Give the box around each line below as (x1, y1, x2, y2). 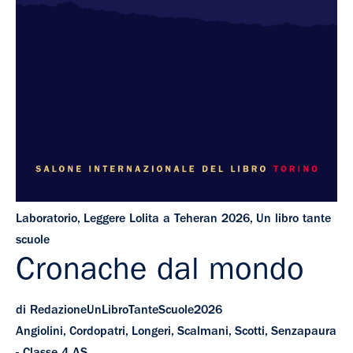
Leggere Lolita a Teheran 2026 (84, 213, 250, 226)
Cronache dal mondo (16, 257, 304, 289)
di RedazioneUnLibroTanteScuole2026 (16, 304, 222, 318)
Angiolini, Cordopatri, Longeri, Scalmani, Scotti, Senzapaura (16, 325, 336, 339)
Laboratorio (16, 213, 77, 226)
